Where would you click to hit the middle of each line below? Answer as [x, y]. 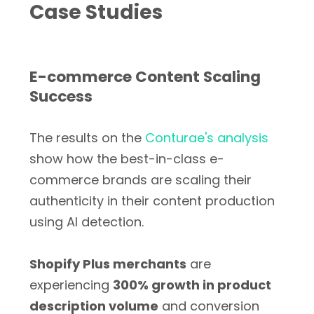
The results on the [87, 138]
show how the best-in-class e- [127, 159]
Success [61, 96]
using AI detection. [87, 222]
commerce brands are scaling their [141, 180]
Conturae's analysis [207, 138]
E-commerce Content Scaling [145, 77]
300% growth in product [192, 285]
